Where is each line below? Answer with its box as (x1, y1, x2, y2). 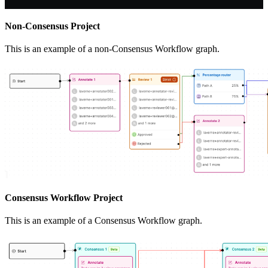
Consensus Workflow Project (5, 193, 123, 203)
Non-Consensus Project (5, 21, 100, 32)
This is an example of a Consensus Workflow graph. (5, 215, 202, 226)
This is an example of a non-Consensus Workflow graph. (5, 44, 220, 54)
